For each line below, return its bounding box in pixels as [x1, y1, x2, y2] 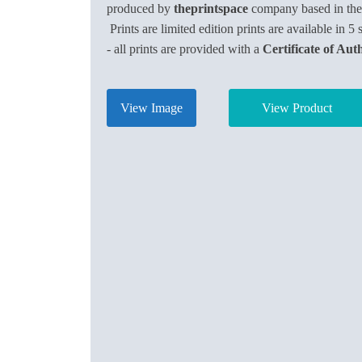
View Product [262, 101, 332, 115]
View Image [120, 101, 183, 115]
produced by [107, 2, 174, 15]
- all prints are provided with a [107, 42, 263, 56]
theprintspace [174, 2, 248, 15]
